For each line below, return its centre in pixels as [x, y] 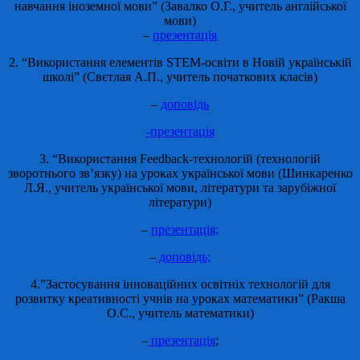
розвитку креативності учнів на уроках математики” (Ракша [180, 298]
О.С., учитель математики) [180, 313]
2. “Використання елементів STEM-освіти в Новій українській [180, 62]
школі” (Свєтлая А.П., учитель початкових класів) [180, 76]
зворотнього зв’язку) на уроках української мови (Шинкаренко [180, 173]
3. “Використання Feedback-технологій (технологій [180, 158]
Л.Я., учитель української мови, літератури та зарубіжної [180, 187]
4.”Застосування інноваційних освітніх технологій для [180, 284]
